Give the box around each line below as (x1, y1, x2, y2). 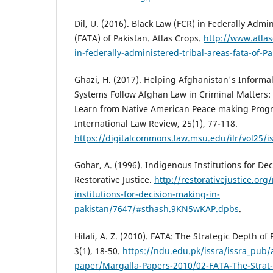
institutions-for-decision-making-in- (74, 188, 220, 200)
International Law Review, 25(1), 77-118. (74, 118, 238, 130)
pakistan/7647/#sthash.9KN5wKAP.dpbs (74, 203, 239, 215)
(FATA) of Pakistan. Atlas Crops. (74, 32, 204, 44)
